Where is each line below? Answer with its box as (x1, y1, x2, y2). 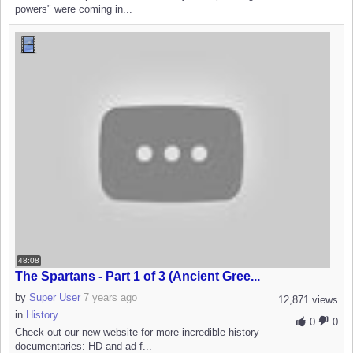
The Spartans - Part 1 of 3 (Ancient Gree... (15, 269, 260, 283)
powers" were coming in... (15, 2, 132, 15)
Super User (29, 291, 80, 303)
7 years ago (84, 291, 137, 303)
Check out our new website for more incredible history (15, 325, 259, 338)
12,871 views (278, 293, 338, 306)
